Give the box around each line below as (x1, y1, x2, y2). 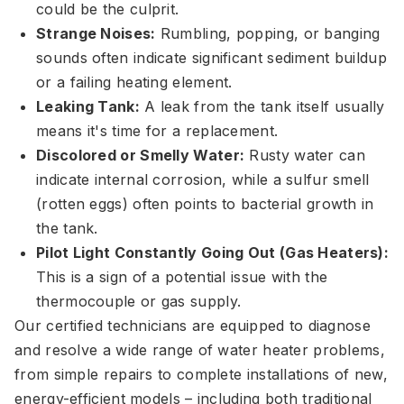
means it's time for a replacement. (36, 122, 279, 140)
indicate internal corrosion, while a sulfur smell (36, 170, 370, 188)
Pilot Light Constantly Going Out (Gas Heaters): (36, 243, 390, 262)
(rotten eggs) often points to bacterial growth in (36, 195, 374, 213)
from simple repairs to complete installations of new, (14, 365, 388, 383)
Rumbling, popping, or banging (155, 24, 381, 42)
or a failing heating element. (36, 73, 233, 91)
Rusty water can (244, 146, 365, 164)
